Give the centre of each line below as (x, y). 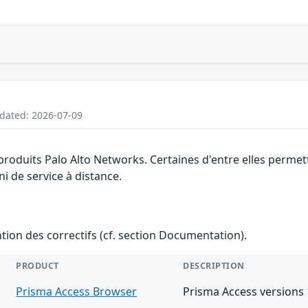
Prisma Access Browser (77, 291)
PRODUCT (37, 265)
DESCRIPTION (214, 265)
